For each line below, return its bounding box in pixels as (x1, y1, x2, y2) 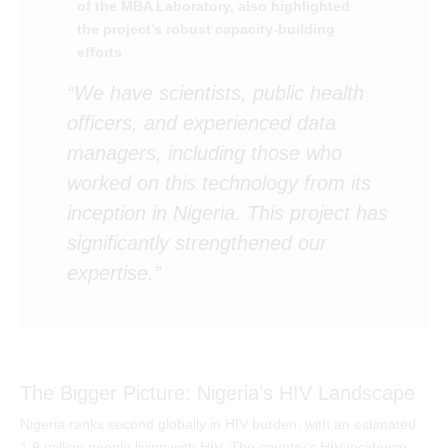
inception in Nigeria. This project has (67, 201, 388, 224)
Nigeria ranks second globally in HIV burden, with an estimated (20, 415, 416, 432)
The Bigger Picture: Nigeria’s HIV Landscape (20, 381, 415, 404)
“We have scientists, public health (67, 81, 364, 104)
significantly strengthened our (67, 231, 327, 254)
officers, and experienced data (67, 111, 336, 134)
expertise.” (67, 261, 161, 284)
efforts (76, 43, 122, 60)
